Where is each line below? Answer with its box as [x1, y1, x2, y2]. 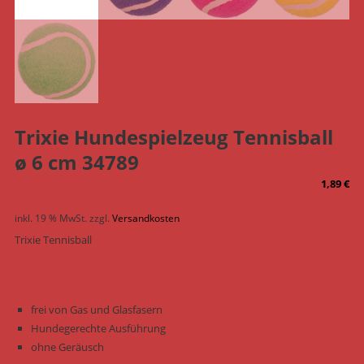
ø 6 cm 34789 [14, 149, 139, 176]
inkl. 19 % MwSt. [14, 211, 87, 225]
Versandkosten [111, 211, 180, 225]
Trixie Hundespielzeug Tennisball [14, 123, 333, 151]
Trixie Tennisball [14, 232, 92, 248]
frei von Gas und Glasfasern [30, 302, 162, 318]
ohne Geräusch [30, 340, 104, 355]
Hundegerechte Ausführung [30, 321, 166, 336]
